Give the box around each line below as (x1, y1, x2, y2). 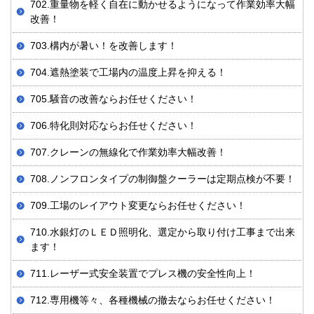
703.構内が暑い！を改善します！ (30, 40, 177, 52)
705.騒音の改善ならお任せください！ (30, 93, 197, 105)
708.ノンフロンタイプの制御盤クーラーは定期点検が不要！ (30, 173, 295, 185)
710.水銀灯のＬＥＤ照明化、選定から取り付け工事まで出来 (30, 226, 295, 238)
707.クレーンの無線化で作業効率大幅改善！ (30, 146, 226, 158)
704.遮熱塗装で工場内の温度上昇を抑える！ (30, 67, 226, 78)
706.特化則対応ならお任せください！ (30, 120, 197, 132)
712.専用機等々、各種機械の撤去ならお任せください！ (30, 294, 275, 306)
